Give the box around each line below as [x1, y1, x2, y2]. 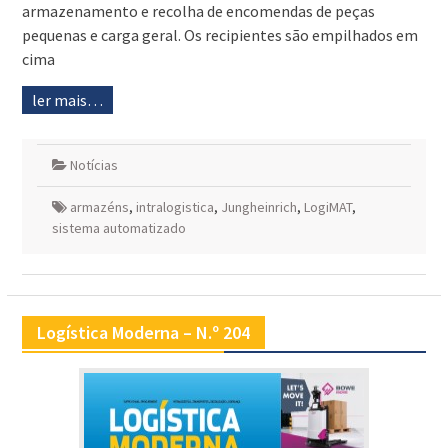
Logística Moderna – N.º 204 [36, 321, 250, 345]
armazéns [69, 198, 129, 217]
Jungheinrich [220, 198, 297, 217]
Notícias [69, 156, 118, 175]
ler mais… [31, 90, 103, 111]
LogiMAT [303, 198, 352, 217]
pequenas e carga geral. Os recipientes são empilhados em [21, 25, 418, 46]
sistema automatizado [51, 219, 186, 238]
